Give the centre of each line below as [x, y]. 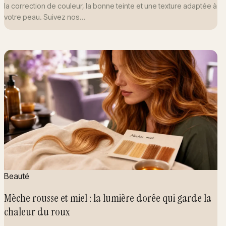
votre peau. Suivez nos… [45, 17]
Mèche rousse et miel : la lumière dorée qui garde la [108, 198]
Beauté [17, 176]
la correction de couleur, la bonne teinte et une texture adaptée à [110, 6]
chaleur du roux [37, 212]
